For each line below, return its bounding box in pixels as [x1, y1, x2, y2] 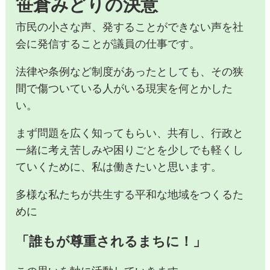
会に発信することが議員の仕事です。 [16, 38, 201, 50]
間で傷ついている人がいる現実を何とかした [16, 82, 233, 95]
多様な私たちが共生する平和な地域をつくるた [16, 188, 244, 201]
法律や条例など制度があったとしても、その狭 [16, 65, 244, 78]
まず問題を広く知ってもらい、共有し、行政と [16, 127, 244, 139]
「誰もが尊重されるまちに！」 [16, 233, 207, 249]
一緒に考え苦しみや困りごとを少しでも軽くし [16, 143, 244, 156]
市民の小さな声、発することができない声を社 [16, 21, 244, 33]
